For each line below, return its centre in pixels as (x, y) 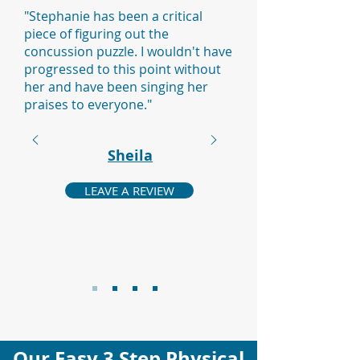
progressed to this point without (123, 69)
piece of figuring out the (96, 34)
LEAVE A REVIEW (129, 190)
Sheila (130, 155)
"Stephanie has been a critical (113, 16)
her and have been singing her (116, 87)
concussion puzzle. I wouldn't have (128, 51)
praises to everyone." (88, 104)
